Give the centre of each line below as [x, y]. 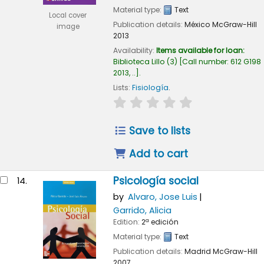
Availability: [134, 50]
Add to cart [157, 154]
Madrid [197, 251]
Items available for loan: [200, 50]
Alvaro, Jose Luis [162, 197]
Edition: [127, 222]
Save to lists [159, 131]
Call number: [206, 61]
